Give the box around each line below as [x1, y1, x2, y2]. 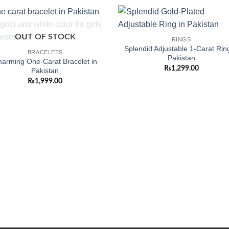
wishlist [80, 37, 101, 44]
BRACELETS [27, 49, 63, 55]
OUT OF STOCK [14, 32, 76, 41]
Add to [81, 30, 100, 37]
